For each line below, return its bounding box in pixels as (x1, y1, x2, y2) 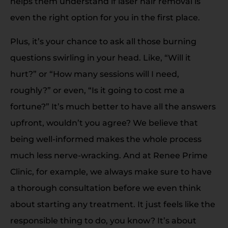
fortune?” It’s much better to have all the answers (10, 101, 216, 111)
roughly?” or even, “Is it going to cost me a (10, 85, 185, 95)
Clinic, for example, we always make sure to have (10, 166, 212, 177)
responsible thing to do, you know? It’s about (10, 215, 196, 225)
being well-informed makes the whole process (10, 134, 202, 144)
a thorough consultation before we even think (10, 183, 201, 193)
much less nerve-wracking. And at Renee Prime (10, 150, 208, 160)
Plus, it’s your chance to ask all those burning (10, 36, 196, 46)
